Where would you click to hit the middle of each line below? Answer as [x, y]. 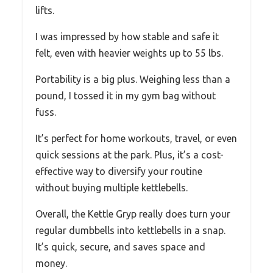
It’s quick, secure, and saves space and [120, 246]
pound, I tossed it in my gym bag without [126, 95]
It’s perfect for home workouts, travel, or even [136, 138]
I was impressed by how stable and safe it [127, 36]
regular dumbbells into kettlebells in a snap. [130, 230]
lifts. [45, 10]
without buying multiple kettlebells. [112, 187]
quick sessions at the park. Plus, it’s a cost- [129, 154]
